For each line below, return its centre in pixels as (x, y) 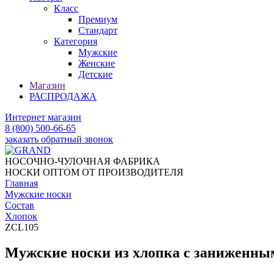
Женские (97, 63)
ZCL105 (22, 227)
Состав (20, 205)
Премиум (98, 19)
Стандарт (98, 30)
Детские (95, 74)
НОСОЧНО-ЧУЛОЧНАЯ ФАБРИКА (83, 161)
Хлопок (21, 216)
